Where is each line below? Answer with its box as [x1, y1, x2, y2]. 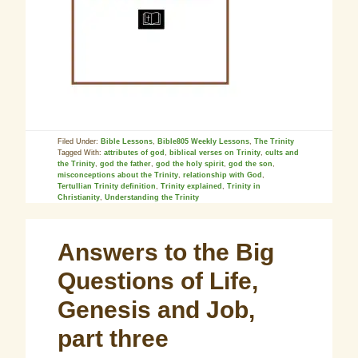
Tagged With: [58, 149, 105, 157]
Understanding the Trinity [105, 193, 200, 201]
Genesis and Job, [58, 296, 256, 323]
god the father [100, 160, 152, 168]
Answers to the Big [58, 239, 275, 265]
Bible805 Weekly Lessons [157, 137, 250, 145]
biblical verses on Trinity [169, 149, 261, 157]
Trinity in [227, 182, 261, 190]
